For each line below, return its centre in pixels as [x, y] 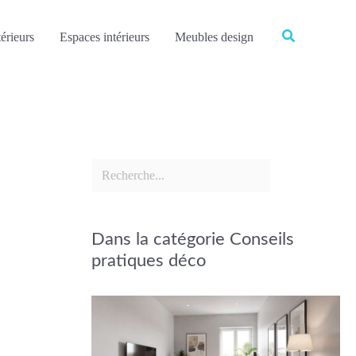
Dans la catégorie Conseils [193, 239]
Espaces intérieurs [104, 37]
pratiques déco [149, 260]
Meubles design [214, 37]
